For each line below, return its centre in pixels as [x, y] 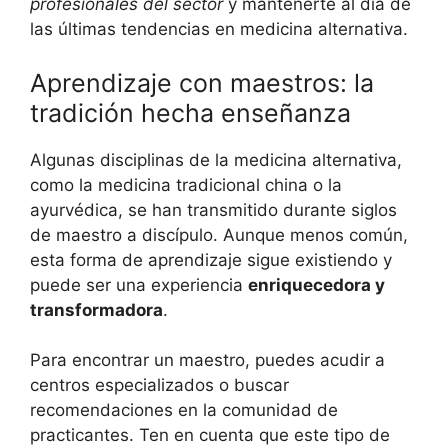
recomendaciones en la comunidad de [184, 410]
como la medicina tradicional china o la [186, 184]
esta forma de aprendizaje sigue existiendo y [211, 259]
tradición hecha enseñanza [190, 112]
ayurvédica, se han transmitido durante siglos [213, 209]
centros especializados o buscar [159, 385]
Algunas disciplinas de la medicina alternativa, [216, 159]
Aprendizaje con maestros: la [202, 82]
